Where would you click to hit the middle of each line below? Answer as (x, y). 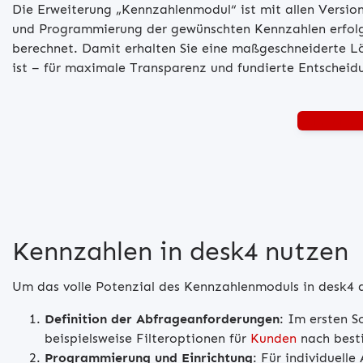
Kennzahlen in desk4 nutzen (180, 251)
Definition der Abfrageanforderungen (162, 318)
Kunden (273, 338)
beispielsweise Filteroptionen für (147, 338)
